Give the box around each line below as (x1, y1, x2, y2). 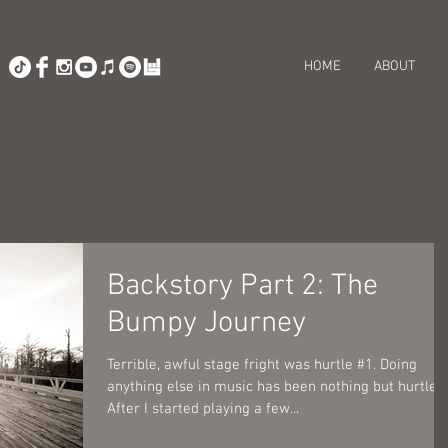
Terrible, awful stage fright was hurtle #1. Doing (107, 356, 380, 374)
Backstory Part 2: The (107, 268, 378, 305)
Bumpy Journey (107, 305, 306, 342)
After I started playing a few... (107, 400, 299, 418)
